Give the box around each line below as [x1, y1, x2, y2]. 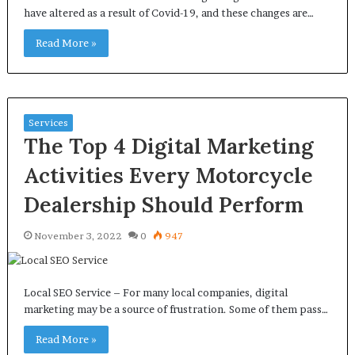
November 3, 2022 [33, 230, 122, 242]
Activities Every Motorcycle [23, 162, 313, 189]
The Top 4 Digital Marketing [23, 132, 313, 159]
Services [28, 116, 68, 128]
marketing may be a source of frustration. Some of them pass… [23, 303, 328, 315]
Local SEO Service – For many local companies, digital [23, 286, 288, 299]
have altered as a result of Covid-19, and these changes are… [23, 6, 314, 19]
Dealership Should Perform [23, 191, 303, 218]
